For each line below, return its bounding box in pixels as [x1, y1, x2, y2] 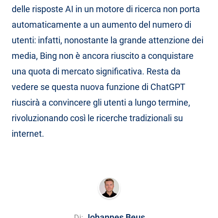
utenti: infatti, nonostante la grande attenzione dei [12, 35, 203, 45]
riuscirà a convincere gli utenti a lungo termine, [12, 97, 190, 108]
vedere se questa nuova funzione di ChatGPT [12, 81, 185, 92]
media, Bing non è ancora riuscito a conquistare [12, 50, 194, 61]
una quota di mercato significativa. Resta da [12, 66, 181, 76]
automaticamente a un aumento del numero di [12, 19, 191, 30]
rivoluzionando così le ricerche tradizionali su [12, 112, 183, 123]
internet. [12, 128, 44, 139]
